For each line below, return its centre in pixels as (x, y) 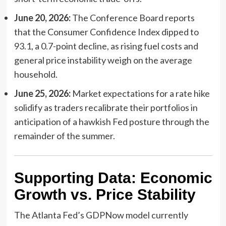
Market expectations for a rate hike (140, 93)
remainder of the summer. (64, 135)
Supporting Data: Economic (113, 178)
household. (36, 74)
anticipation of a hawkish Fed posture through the (111, 121)
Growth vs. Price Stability (105, 194)
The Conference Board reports (132, 17)
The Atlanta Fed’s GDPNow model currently (101, 215)
